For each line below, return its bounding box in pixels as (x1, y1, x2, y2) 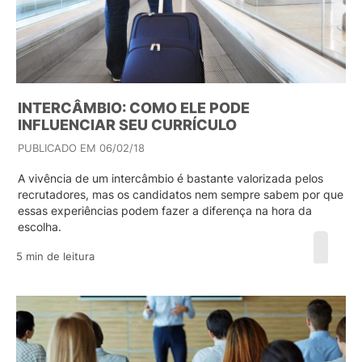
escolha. (18, 220, 61, 234)
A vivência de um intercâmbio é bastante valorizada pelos (18, 171, 323, 185)
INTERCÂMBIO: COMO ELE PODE (18, 99, 250, 116)
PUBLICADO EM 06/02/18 (18, 141, 145, 154)
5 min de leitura (16, 250, 95, 263)
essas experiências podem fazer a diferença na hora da (18, 204, 312, 217)
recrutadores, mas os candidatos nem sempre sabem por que (18, 187, 343, 201)
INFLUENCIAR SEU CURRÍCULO (18, 116, 237, 133)
